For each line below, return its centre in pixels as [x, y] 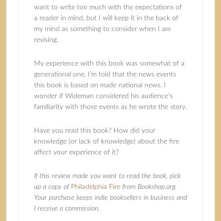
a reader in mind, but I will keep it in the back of [106, 18]
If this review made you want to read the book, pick [107, 176]
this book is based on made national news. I [100, 85]
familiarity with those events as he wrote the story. [110, 107]
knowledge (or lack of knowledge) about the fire [106, 142]
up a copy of [52, 187]
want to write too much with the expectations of [108, 7]
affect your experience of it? [76, 152]
